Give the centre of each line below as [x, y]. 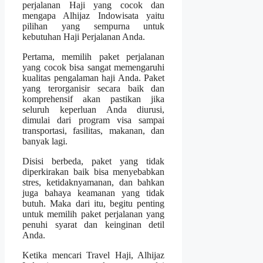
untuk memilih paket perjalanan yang [94, 214]
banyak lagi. [45, 141]
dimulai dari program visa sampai [94, 120]
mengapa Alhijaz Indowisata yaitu [94, 16]
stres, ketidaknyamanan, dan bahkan [94, 183]
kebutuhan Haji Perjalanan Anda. [84, 37]
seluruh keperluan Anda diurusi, [94, 110]
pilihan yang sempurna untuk [94, 26]
